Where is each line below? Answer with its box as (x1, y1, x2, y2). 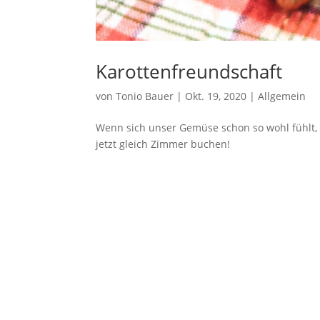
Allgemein (258, 89, 306, 103)
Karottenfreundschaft (96, 58, 283, 84)
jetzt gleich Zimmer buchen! (96, 136, 231, 151)
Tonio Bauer (116, 89, 174, 103)
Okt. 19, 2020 (185, 89, 247, 103)
